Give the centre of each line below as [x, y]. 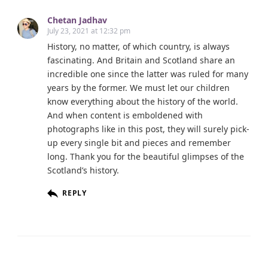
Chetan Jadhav [77, 20]
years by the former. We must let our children [138, 88]
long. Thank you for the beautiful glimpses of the [146, 157]
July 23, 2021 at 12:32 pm [89, 31]
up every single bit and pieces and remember [139, 143]
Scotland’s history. [83, 170]
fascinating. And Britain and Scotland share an [141, 60]
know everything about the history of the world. [143, 102]
